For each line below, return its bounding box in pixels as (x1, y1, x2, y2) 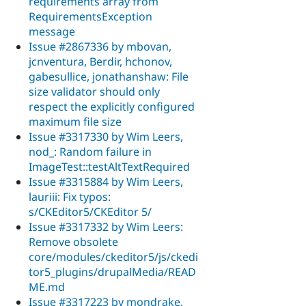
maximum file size (29, 113, 122, 129)
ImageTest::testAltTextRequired (29, 158, 190, 174)
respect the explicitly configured (29, 98, 195, 114)
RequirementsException (29, 8, 152, 24)
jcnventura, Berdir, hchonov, (29, 53, 172, 69)
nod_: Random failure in (29, 143, 152, 159)
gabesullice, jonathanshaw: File (29, 68, 189, 84)
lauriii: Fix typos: (29, 189, 111, 204)
